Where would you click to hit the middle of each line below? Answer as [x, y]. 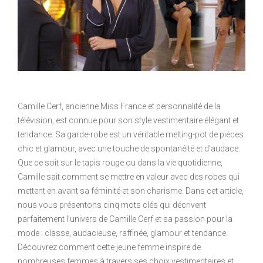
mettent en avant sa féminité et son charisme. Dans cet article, [131, 191]
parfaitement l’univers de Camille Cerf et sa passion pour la [125, 219]
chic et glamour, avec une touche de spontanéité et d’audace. [129, 149]
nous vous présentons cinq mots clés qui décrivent [112, 205]
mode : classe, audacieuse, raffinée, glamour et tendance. [123, 233]
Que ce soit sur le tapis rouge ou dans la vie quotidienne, [120, 163]
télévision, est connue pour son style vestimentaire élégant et [128, 121]
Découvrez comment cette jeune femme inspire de [109, 247]
